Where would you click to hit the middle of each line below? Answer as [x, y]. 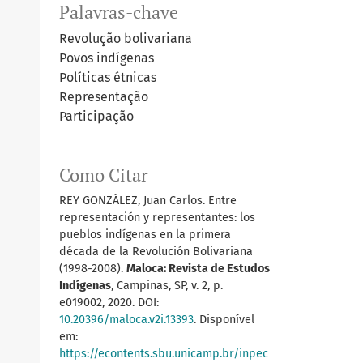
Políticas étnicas [108, 77]
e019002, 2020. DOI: [109, 302]
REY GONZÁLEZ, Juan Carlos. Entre [148, 200]
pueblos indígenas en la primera [145, 234]
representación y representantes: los [157, 217]
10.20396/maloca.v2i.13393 [126, 319]
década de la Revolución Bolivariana [156, 251]
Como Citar [103, 175]
